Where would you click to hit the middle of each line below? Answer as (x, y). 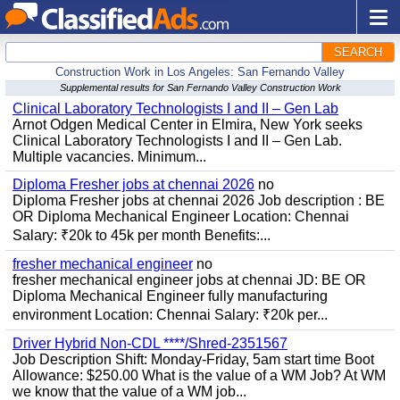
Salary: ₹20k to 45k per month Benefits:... (142, 235)
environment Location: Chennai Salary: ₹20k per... (170, 315)
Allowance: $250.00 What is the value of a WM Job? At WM (199, 375)
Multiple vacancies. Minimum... (109, 157)
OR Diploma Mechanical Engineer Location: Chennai (181, 217)
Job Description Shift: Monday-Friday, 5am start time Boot (193, 359)
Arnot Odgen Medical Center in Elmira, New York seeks (187, 125)
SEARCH (358, 52)
